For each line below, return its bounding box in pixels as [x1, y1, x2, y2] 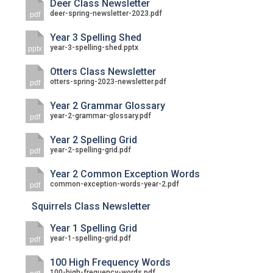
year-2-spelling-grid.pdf [50, 146, 132, 154]
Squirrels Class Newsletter [32, 200, 151, 212]
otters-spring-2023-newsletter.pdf [50, 77, 167, 86]
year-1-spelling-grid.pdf [50, 234, 132, 243]
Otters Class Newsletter [50, 66, 157, 77]
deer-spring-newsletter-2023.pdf [50, 9, 163, 18]
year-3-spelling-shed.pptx [50, 43, 139, 52]
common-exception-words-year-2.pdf [50, 180, 180, 188]
